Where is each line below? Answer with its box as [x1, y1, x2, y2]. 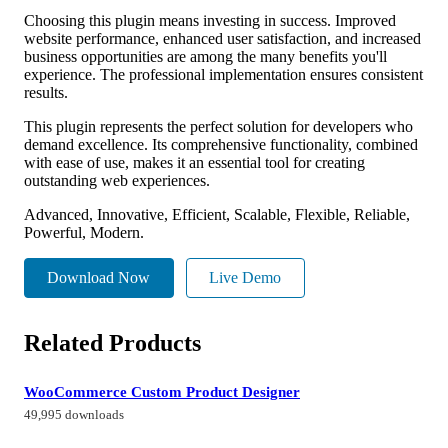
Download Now [47, 269, 151, 287]
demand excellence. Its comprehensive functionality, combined [24, 135, 418, 153]
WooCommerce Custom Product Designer [24, 383, 300, 400]
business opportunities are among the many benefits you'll [24, 47, 387, 65]
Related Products [24, 330, 201, 356]
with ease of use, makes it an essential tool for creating [24, 153, 365, 171]
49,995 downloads [24, 407, 124, 422]
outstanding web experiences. [24, 171, 210, 189]
